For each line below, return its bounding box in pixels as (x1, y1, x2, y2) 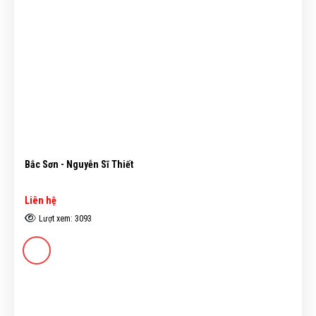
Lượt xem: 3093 (38, 213, 92, 224)
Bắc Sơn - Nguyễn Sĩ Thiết (25, 159, 133, 171)
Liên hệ (25, 194, 56, 206)
